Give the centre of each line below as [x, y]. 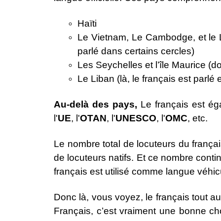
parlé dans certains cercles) [136, 51]
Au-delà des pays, [97, 105]
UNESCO [136, 118]
